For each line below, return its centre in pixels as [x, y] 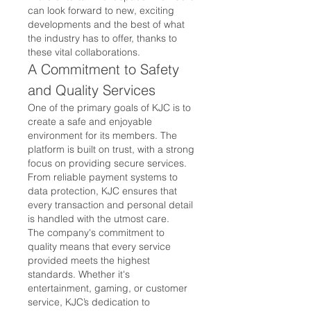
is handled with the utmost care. [99, 218]
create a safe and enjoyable [90, 121]
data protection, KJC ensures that [102, 191]
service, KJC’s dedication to [89, 302]
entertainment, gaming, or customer [108, 288]
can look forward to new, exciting [101, 10]
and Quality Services [92, 90]
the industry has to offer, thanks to [102, 38]
